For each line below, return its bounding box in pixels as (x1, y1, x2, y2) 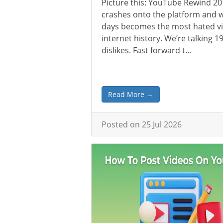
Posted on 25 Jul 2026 (102, 119, 182, 130)
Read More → (108, 90, 153, 99)
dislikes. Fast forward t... (102, 45, 191, 56)
